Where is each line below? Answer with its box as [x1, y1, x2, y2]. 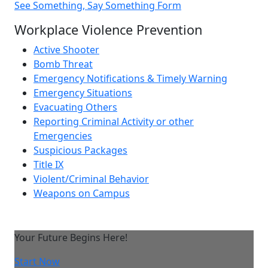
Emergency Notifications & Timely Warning [33, 71, 227, 85]
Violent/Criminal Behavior [33, 172, 149, 185]
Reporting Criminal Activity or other [33, 114, 194, 128]
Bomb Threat [33, 57, 93, 71]
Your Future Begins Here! [14, 230, 127, 244]
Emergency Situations [33, 86, 132, 99]
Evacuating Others [33, 100, 117, 114]
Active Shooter [33, 42, 99, 56]
